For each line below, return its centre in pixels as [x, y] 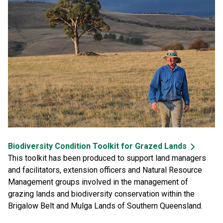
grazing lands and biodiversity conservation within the [101, 194]
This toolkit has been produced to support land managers [107, 158]
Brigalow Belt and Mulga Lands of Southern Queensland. [105, 206]
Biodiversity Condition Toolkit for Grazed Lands [97, 146]
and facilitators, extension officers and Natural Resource [105, 170]
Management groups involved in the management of [98, 182]
